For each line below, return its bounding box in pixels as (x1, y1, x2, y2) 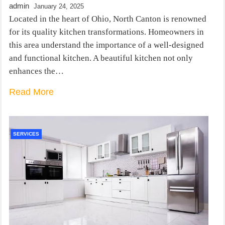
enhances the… (9, 66, 64, 76)
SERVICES (13, 131, 39, 137)
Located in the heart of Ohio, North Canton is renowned (9, 14, 206, 24)
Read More (9, 86, 54, 97)
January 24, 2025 (34, 2, 84, 10)
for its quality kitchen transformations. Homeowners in (9, 27, 204, 37)
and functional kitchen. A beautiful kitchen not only (9, 53, 193, 63)
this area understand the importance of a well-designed (9, 40, 204, 50)
